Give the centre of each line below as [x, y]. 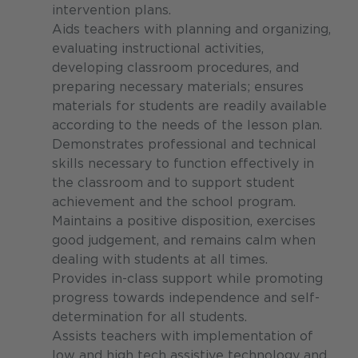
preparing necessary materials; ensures [178, 87]
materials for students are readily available [189, 106]
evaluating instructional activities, [158, 49]
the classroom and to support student [173, 183]
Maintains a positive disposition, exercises [184, 221]
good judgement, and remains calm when [184, 241]
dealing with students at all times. [160, 260]
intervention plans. [111, 10]
